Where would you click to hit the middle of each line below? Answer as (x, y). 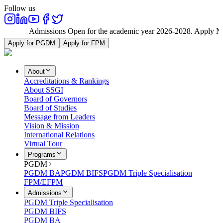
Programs (42, 155)
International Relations (59, 135)
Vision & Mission (52, 126)
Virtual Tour (43, 144)
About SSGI (44, 90)
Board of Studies (50, 108)
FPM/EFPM (43, 182)
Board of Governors (56, 99)
